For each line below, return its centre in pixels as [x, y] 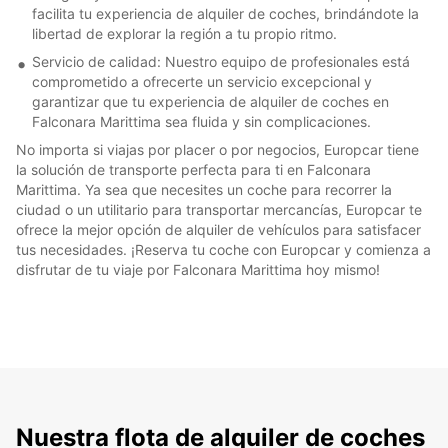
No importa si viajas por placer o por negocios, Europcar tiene [217, 149]
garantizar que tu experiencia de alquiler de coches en [210, 101]
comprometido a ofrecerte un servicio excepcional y [202, 81]
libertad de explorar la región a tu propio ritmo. [184, 33]
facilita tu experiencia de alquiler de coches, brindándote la [225, 13]
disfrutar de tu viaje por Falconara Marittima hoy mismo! [198, 269]
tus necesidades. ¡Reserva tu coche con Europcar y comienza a [223, 249]
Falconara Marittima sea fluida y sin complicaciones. [201, 121]
